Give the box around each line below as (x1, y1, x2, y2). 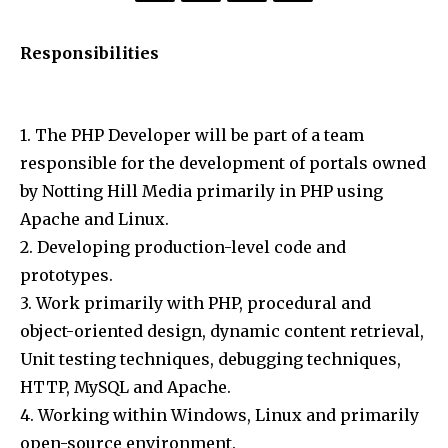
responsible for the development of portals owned (20, 153, 426, 174)
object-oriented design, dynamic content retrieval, (20, 321, 424, 342)
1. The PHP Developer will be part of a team (20, 125, 364, 146)
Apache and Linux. (20, 209, 169, 230)
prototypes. (20, 265, 113, 286)
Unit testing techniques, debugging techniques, (20, 349, 401, 370)
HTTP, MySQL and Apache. (20, 377, 231, 398)
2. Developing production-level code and (20, 237, 346, 258)
